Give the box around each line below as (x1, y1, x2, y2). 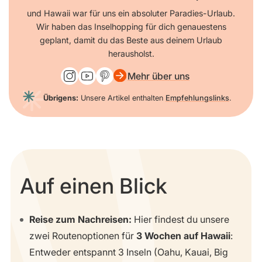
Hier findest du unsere (132, 213, 229, 226)
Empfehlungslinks (166, 93, 229, 102)
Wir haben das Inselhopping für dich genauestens (36, 21, 226, 32)
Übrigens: (43, 93, 78, 102)
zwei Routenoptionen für (29, 230, 136, 242)
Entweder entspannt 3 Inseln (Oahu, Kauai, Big (29, 246, 228, 258)
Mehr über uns (127, 70, 189, 82)
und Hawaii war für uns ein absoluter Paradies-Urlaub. (27, 8, 235, 18)
